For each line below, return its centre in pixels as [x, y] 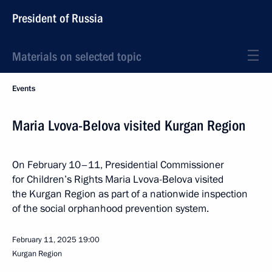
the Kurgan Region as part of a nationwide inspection [130, 194]
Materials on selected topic [76, 56]
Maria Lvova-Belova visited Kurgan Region [129, 126]
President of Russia [58, 18]
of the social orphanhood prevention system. [110, 209]
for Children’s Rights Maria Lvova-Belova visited [118, 179]
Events [24, 89]
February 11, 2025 [44, 240]
